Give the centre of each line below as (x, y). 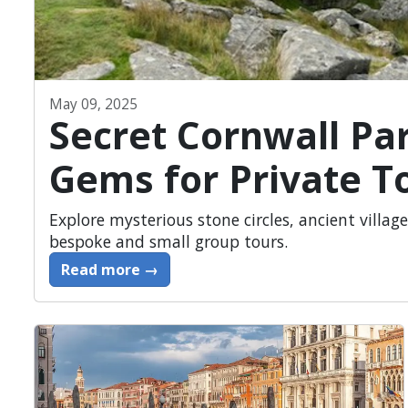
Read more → (109, 269)
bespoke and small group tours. (168, 241)
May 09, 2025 (93, 104)
